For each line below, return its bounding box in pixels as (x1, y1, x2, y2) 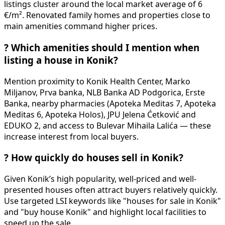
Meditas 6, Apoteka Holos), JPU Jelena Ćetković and (4, 110, 196, 119)
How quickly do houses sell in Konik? (9, 153, 183, 163)
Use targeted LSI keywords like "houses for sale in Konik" (4, 197, 221, 205)
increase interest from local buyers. (4, 132, 139, 141)
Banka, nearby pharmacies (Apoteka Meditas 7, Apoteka (4, 99, 216, 107)
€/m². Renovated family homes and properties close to (4, 11, 210, 20)
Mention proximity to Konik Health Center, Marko (4, 77, 190, 85)
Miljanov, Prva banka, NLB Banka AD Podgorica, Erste (4, 88, 205, 96)
